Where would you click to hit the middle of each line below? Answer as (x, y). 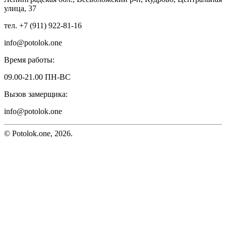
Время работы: (29, 60)
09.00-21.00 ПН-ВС (37, 77)
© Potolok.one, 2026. (38, 133)
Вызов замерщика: (36, 94)
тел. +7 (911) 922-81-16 (43, 25)
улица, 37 (20, 8)
